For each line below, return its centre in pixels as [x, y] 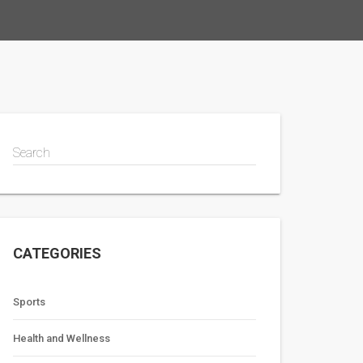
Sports [29, 302]
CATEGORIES [57, 253]
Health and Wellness [62, 338]
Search [32, 153]
